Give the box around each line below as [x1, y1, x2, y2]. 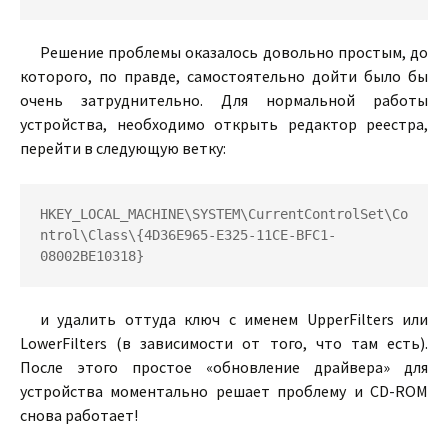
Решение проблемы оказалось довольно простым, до [40, 42, 428, 62]
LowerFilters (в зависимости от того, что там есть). [20, 333, 428, 353]
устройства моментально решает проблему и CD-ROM [20, 381, 428, 401]
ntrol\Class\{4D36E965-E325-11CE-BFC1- [40, 227, 336, 243]
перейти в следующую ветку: [20, 138, 226, 158]
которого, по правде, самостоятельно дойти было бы [20, 66, 428, 86]
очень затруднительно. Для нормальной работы [20, 90, 428, 110]
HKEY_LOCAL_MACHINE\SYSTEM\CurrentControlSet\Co [40, 206, 408, 222]
